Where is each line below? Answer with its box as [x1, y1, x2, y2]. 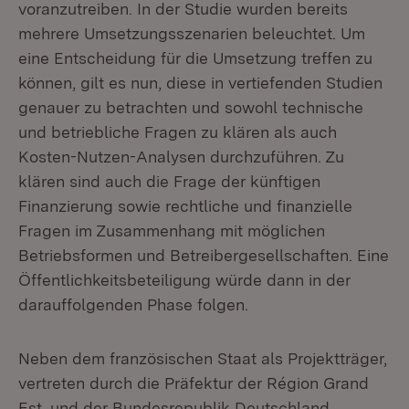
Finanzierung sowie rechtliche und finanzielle [18, 196, 352, 215]
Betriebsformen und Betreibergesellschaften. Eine [18, 246, 389, 265]
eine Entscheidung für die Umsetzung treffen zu [18, 48, 372, 68]
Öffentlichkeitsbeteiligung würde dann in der [18, 270, 351, 289]
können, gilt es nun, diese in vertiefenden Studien [18, 73, 383, 92]
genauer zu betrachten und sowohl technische [18, 98, 363, 117]
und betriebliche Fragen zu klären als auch [18, 122, 337, 142]
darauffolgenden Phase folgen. [18, 295, 248, 314]
